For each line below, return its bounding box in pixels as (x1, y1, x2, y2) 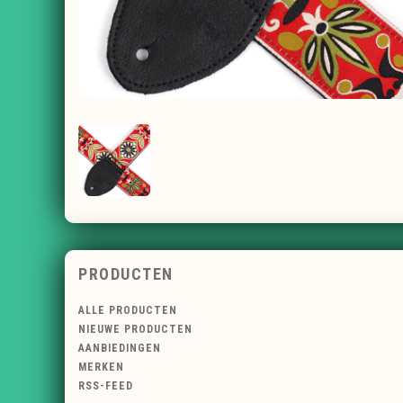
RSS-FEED (78, 380, 133, 393)
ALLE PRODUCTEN (78, 304, 177, 318)
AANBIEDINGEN (78, 342, 161, 355)
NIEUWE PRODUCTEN (78, 323, 193, 336)
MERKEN (78, 361, 124, 374)
